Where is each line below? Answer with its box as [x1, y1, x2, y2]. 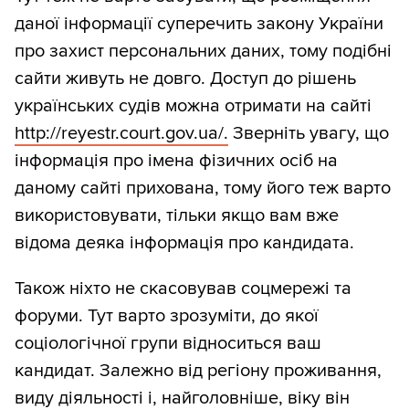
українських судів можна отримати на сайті [15, 95, 372, 118]
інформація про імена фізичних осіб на [15, 150, 338, 173]
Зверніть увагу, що [228, 122, 389, 145]
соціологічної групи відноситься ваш [15, 332, 321, 355]
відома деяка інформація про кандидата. [15, 232, 354, 255]
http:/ [15, 122, 56, 145]
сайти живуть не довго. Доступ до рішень [15, 68, 356, 90]
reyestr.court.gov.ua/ [61, 122, 224, 145]
